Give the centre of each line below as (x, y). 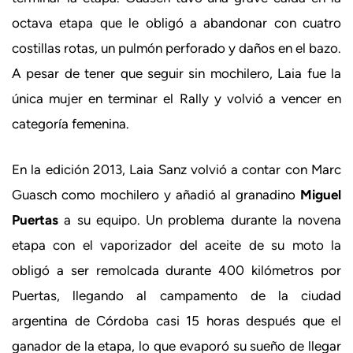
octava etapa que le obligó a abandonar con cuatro (176, 23)
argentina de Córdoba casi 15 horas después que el (176, 320)
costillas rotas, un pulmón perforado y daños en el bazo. (176, 48)
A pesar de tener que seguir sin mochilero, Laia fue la (176, 73)
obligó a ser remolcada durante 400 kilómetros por (176, 270)
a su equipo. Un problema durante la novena (200, 219)
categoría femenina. (71, 124)
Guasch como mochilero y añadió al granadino (156, 194)
